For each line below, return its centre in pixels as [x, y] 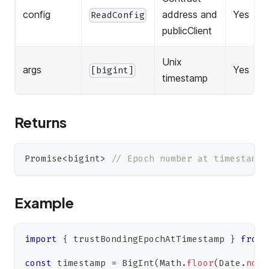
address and [190, 15]
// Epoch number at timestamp [187, 159]
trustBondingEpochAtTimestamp [149, 240]
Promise [44, 159]
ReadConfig [118, 15]
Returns [41, 122]
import [41, 240]
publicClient [187, 31]
